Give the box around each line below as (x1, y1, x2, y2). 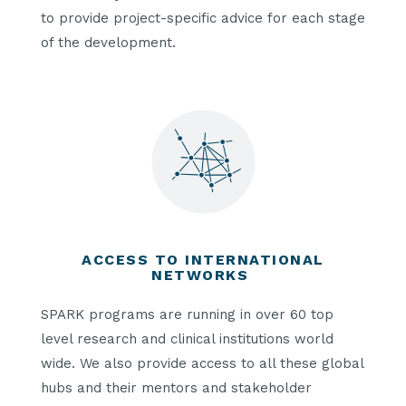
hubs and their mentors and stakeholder (41, 380, 312, 397)
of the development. (41, 34, 176, 51)
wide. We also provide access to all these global (41, 355, 363, 372)
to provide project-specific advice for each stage (41, 9, 365, 26)
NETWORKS (151, 266, 255, 284)
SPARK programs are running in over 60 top (41, 306, 333, 324)
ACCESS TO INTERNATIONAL (82, 250, 324, 268)
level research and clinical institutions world (41, 331, 333, 348)
